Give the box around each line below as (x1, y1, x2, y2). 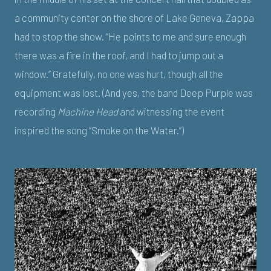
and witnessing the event (118, 105, 224, 118)
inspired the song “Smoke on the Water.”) (15, 124, 184, 137)
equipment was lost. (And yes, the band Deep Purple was (15, 87, 253, 99)
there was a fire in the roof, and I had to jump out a (15, 49, 223, 62)
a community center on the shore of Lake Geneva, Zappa (15, 11, 254, 24)
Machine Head (57, 105, 118, 118)
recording (15, 105, 57, 118)
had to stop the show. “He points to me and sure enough (15, 30, 246, 43)
